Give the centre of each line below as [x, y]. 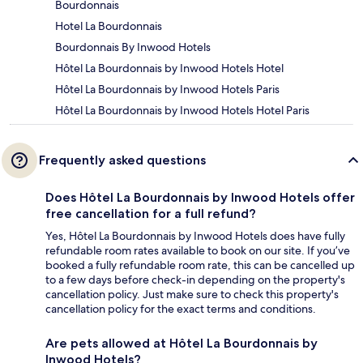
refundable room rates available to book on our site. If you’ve [198, 251]
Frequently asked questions [122, 160]
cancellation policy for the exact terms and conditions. [181, 309]
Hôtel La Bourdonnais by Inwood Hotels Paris [167, 90]
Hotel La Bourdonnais [109, 26]
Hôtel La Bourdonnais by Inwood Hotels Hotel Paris [182, 111]
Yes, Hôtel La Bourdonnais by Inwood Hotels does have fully [195, 236]
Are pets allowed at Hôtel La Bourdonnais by [181, 344]
